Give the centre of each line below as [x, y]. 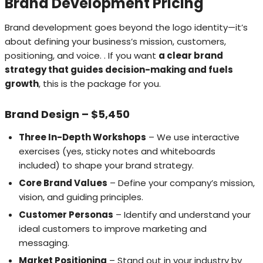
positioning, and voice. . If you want [82, 55]
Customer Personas [66, 214]
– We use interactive [193, 137]
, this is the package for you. [100, 83]
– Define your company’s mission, [181, 183]
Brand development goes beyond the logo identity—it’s [126, 27]
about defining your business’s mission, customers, [115, 41]
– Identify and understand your [182, 214]
